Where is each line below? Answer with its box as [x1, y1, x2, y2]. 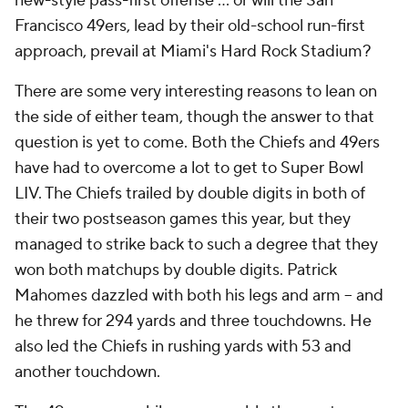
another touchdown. [15, 362, 164, 382]
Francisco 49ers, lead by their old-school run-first [15, 15, 365, 36]
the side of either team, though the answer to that [15, 107, 374, 127]
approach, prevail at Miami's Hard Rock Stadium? [15, 41, 372, 62]
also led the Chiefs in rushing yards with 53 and [15, 336, 352, 357]
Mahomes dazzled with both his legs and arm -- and [15, 285, 383, 306]
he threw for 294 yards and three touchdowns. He [15, 311, 372, 331]
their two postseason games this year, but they [15, 209, 351, 229]
